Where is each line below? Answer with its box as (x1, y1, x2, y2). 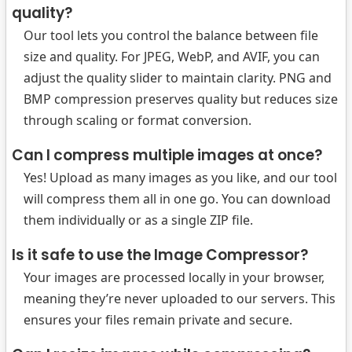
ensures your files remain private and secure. (24, 311, 292, 328)
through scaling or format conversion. (24, 112, 251, 129)
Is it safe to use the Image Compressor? (12, 244, 308, 266)
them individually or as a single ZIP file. (24, 211, 253, 229)
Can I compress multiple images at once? (12, 145, 322, 166)
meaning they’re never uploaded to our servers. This (24, 290, 335, 307)
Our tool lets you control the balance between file (24, 27, 318, 44)
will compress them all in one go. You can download (24, 190, 331, 207)
